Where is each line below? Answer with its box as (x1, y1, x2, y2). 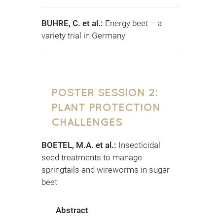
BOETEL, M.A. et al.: (41, 140, 118, 150)
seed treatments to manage (41, 152, 142, 163)
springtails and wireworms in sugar (41, 165, 170, 175)
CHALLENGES (51, 115, 122, 128)
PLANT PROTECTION (51, 101, 160, 113)
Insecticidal (118, 140, 160, 150)
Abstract (55, 205, 88, 216)
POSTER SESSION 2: (51, 86, 158, 99)
